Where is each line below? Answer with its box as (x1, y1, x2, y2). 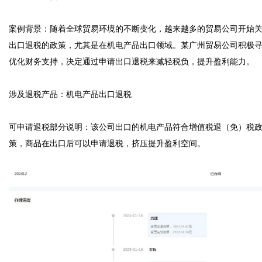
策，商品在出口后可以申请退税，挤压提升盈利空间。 (9, 138, 205, 148)
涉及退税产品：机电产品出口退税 (9, 89, 132, 99)
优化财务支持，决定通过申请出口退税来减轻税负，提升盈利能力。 (9, 56, 254, 66)
